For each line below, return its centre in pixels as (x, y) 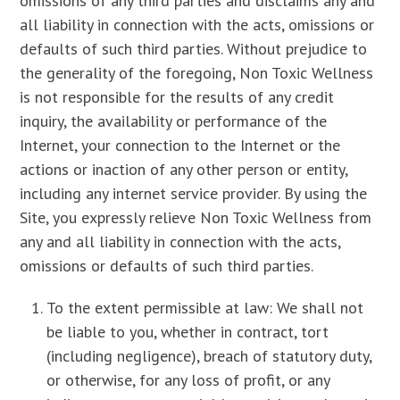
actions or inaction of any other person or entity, (184, 169)
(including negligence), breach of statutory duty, (209, 356)
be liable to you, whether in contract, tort (188, 332)
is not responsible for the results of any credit (177, 97)
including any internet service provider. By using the (194, 193)
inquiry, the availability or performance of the (174, 121)
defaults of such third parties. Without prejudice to (194, 49)
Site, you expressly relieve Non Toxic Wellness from (196, 217)
